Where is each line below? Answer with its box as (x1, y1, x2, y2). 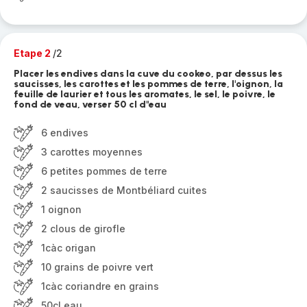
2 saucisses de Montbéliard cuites (41, 184, 207, 196)
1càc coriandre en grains (41, 280, 159, 292)
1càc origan (41, 242, 96, 254)
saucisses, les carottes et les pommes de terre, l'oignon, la (14, 78, 283, 90)
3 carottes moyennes (41, 146, 143, 158)
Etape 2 (14, 47, 53, 59)
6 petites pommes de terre (41, 165, 167, 177)
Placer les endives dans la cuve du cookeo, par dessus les (14, 68, 282, 79)
